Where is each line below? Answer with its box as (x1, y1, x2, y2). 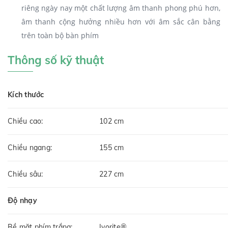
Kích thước (8, 90, 44, 99)
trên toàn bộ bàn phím (21, 31, 99, 40)
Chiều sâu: (8, 169, 43, 179)
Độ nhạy (8, 195, 37, 205)
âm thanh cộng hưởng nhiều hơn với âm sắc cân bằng (21, 17, 220, 26)
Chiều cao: (8, 116, 43, 126)
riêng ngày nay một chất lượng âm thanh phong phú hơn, (21, 3, 220, 13)
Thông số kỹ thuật (8, 52, 104, 67)
